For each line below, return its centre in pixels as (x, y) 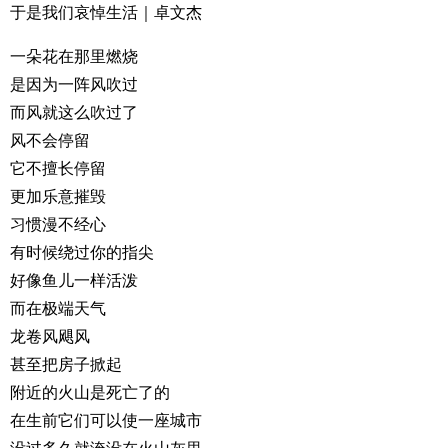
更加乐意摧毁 (58, 196)
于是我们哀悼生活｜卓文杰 (106, 12)
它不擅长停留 (58, 168)
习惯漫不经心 (58, 224)
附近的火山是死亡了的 (90, 392)
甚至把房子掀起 (66, 364)
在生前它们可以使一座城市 (106, 420)
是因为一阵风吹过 (74, 84)
